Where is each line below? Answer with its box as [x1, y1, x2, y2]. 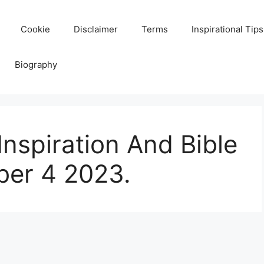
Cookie [21, 24, 50, 35]
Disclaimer [74, 24, 118, 35]
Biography [15, 59, 57, 70]
